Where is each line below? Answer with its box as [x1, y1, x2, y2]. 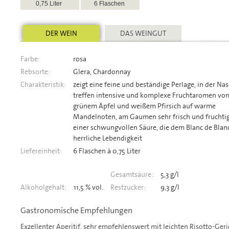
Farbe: [20, 54, 40, 64]
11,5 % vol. [74, 182, 103, 192]
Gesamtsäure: [110, 170, 153, 179]
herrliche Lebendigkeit [73, 133, 142, 143]
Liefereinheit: [20, 146, 62, 156]
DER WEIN [45, 29, 77, 38]
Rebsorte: [20, 67, 50, 77]
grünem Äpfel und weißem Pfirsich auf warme [73, 101, 216, 111]
